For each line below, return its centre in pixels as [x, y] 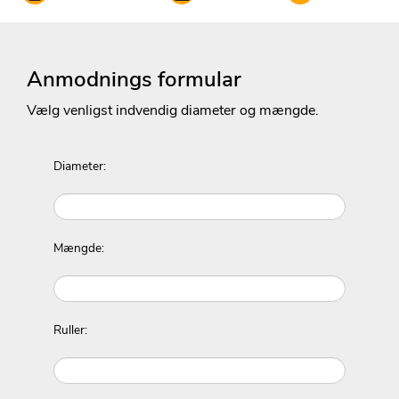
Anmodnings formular [134, 80]
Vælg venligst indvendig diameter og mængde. [173, 111]
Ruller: [70, 330]
